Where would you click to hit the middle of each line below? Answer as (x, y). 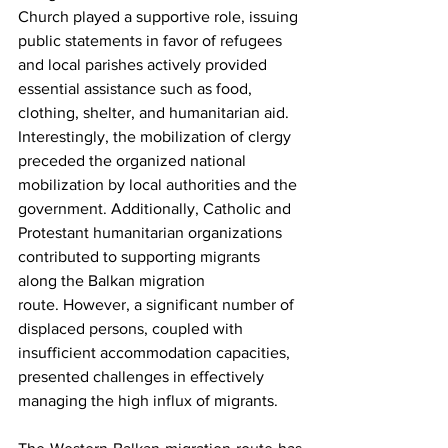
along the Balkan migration (113, 280)
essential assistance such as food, (137, 88)
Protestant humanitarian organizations (152, 232)
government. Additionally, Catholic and (156, 208)
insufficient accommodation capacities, (156, 352)
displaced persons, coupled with (132, 328)
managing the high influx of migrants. (150, 400)
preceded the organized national (134, 160)
